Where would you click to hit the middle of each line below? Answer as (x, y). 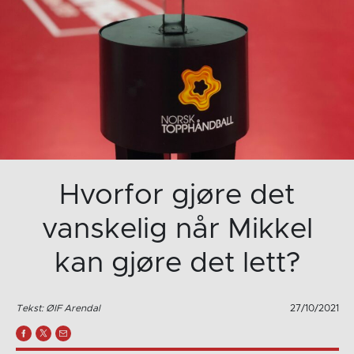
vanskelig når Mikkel (177, 229)
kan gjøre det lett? (177, 263)
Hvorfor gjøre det (177, 195)
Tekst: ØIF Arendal (58, 309)
